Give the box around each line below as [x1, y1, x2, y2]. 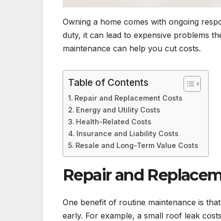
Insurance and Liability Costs [76, 129, 179, 138]
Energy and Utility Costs [75, 105, 160, 114]
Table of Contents [68, 76, 148, 88]
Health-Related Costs [75, 117, 151, 126]
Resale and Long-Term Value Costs [75, 141, 198, 149]
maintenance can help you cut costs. [63, 43, 201, 53]
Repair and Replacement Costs [74, 93, 183, 102]
